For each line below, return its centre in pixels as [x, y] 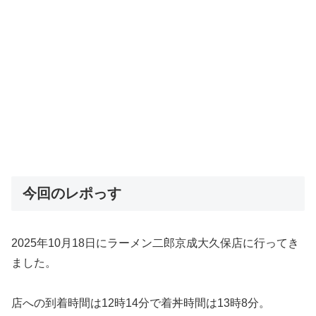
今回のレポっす [72, 194]
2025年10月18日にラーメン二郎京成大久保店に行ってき [155, 243]
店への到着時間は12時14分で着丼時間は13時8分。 [141, 303]
